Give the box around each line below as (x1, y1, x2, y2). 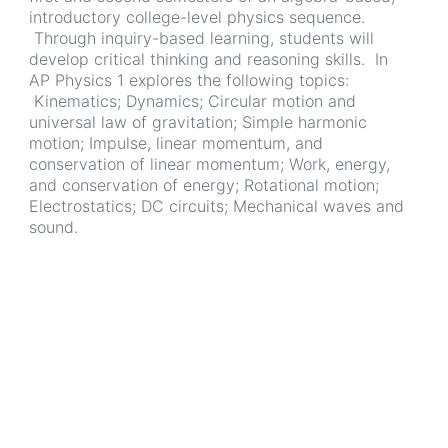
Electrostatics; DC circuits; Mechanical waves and (29, 196, 404, 216)
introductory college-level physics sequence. (29, 7, 365, 27)
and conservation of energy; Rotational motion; (29, 175, 379, 195)
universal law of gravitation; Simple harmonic (29, 112, 367, 132)
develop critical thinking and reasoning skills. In (29, 49, 388, 69)
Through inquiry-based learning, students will (29, 28, 374, 48)
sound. (29, 217, 78, 237)
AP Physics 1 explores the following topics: (29, 70, 349, 90)
